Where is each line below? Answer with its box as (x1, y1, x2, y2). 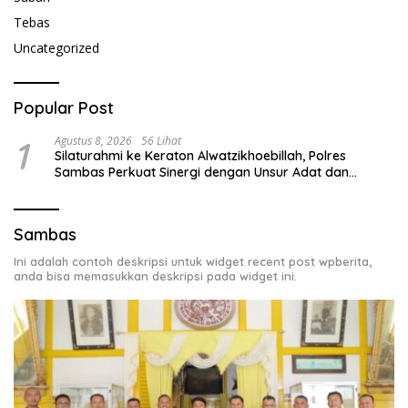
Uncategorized (14, 38, 99, 56)
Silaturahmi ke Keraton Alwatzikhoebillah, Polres (55, 147, 346, 164)
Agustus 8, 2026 (55, 132, 132, 148)
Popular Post (14, 97, 114, 118)
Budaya (55, 179, 102, 197)
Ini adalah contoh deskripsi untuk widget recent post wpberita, (14, 253, 372, 269)
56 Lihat (141, 132, 181, 148)
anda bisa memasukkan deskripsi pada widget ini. (14, 268, 297, 283)
